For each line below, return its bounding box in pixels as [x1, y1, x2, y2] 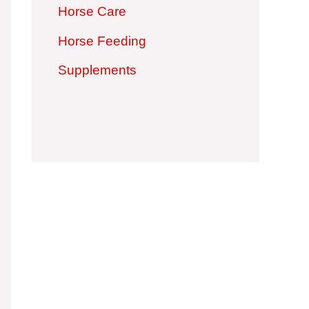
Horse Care [58, 3, 126, 19]
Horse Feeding [58, 33, 146, 48]
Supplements [58, 63, 137, 78]
